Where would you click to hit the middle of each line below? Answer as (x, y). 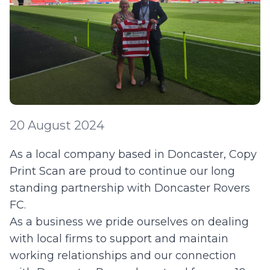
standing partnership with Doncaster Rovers (130, 188)
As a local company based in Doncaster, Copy (133, 154)
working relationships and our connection (123, 256)
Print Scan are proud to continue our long (122, 171)
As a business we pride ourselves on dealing (129, 222)
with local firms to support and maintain (119, 239)
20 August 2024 (57, 125)
